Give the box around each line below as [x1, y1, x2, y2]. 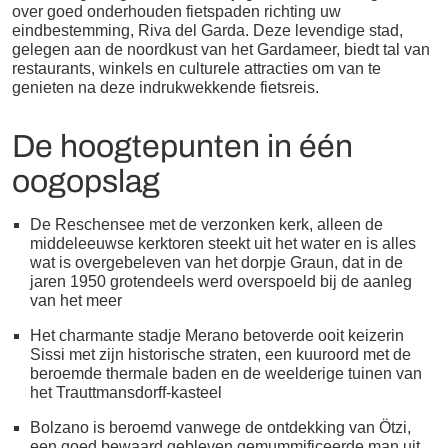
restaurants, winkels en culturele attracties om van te [12, 59, 382, 77]
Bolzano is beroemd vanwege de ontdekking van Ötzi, [29, 418, 411, 436]
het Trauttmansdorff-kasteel [29, 383, 222, 401]
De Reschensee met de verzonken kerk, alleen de [29, 215, 383, 233]
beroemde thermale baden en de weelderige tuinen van [29, 364, 422, 382]
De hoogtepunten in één [12, 128, 354, 164]
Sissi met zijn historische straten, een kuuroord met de [29, 345, 411, 363]
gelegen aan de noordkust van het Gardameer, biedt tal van [12, 40, 431, 58]
